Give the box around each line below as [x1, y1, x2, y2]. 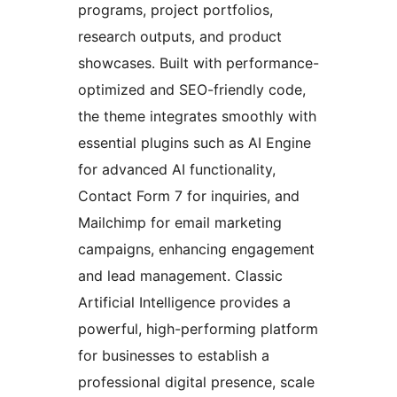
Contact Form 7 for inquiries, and [78, 187, 300, 206]
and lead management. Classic [78, 267, 283, 285]
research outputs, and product [78, 27, 282, 46]
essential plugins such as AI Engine [78, 134, 311, 152]
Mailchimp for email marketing [78, 214, 282, 232]
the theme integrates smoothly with [78, 107, 316, 126]
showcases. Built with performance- [78, 54, 319, 73]
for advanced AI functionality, [78, 160, 276, 179]
